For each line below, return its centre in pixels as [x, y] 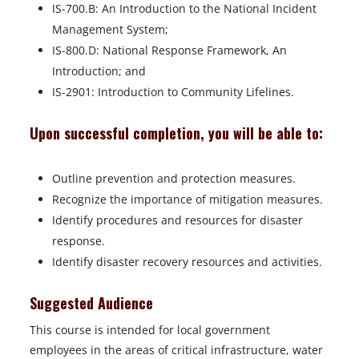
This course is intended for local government [150, 330]
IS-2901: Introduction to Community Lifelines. [173, 92]
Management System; [110, 29]
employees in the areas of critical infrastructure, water [176, 350]
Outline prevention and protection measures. [174, 178]
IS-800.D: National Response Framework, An [169, 50]
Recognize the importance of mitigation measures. [188, 199]
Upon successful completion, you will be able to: [176, 133]
